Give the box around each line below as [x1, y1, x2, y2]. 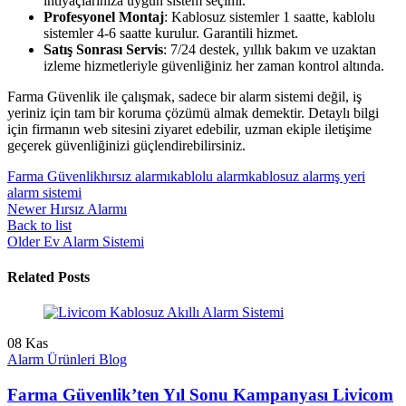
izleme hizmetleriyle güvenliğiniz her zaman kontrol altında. [43, 57, 384, 73]
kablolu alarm [170, 168, 248, 184]
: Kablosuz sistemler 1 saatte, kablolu [164, 8, 375, 24]
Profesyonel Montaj [43, 8, 164, 24]
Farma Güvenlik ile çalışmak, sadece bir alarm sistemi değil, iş [7, 88, 362, 104]
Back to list [7, 217, 72, 233]
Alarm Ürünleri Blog [7, 352, 127, 368]
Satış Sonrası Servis [43, 41, 163, 57]
